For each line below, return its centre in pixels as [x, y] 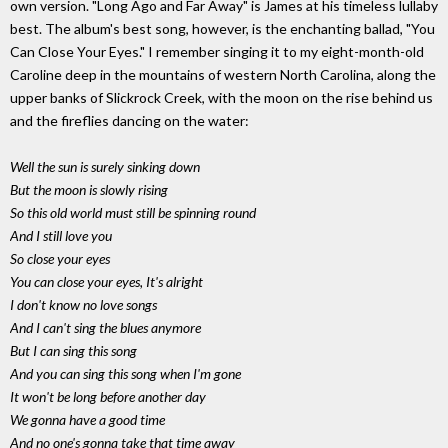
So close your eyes [60, 259]
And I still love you [61, 236]
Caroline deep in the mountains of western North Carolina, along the [223, 75]
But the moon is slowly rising [89, 190]
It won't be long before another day [108, 397]
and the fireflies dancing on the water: [129, 121]
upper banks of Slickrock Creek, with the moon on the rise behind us [221, 98]
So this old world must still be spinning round [133, 213]
